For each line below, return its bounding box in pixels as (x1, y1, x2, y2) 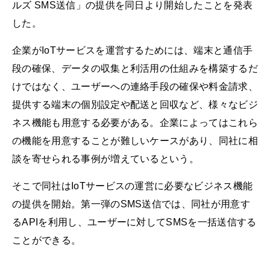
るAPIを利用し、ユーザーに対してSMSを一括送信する (12, 217, 257, 228)
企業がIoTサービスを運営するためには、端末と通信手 (12, 45, 253, 56)
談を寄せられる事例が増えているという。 (12, 154, 199, 165)
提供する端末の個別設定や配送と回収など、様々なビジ (12, 99, 258, 110)
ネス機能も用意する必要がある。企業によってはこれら (12, 118, 258, 128)
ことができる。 (12, 235, 81, 246)
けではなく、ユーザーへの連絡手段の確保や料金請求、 (12, 81, 259, 92)
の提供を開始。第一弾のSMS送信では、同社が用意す (12, 199, 250, 210)
